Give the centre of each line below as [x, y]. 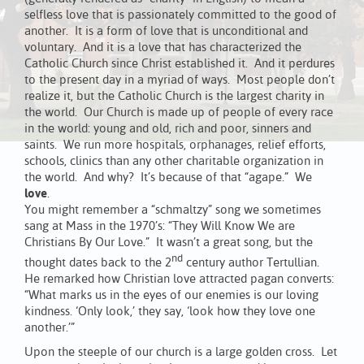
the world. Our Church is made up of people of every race [179, 113]
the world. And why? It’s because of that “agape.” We [168, 178]
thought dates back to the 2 [98, 263]
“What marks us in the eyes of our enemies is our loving [171, 296]
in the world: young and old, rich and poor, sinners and [168, 129]
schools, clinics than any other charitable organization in [174, 162]
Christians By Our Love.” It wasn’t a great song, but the [169, 243]
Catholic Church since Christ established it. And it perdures [180, 64]
